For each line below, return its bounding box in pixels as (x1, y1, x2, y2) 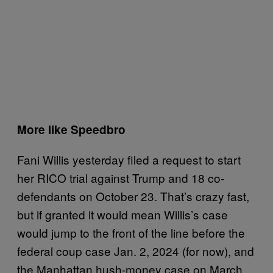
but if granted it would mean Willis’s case (17, 205, 228, 222)
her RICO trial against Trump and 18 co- (17, 169, 224, 186)
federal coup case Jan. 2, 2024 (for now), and (17, 242, 254, 259)
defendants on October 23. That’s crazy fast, (17, 187, 249, 204)
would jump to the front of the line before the (17, 224, 245, 241)
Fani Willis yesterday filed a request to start (17, 151, 241, 168)
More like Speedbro (17, 121, 126, 138)
